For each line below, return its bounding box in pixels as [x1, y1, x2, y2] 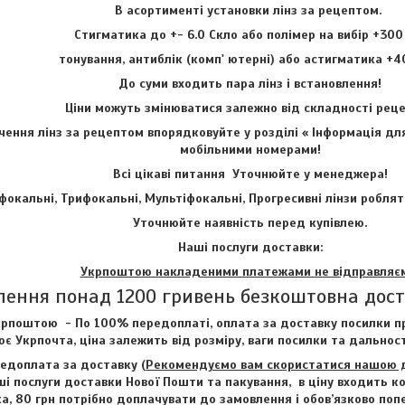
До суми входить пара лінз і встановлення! [118, 75, 381, 91]
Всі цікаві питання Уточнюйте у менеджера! [112, 165, 388, 182]
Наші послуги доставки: [177, 239, 323, 255]
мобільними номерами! [179, 141, 321, 157]
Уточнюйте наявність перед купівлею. [133, 214, 367, 231]
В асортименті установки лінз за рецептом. [115, 2, 385, 18]
